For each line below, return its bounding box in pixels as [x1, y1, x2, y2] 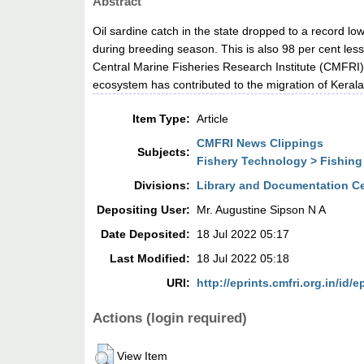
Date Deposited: [101, 227, 191, 241]
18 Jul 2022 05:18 [197, 252, 290, 266]
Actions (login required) [93, 310, 248, 327]
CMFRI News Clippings [197, 136, 324, 150]
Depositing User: [97, 203, 191, 217]
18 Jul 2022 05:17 [197, 227, 290, 241]
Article [197, 112, 229, 126]
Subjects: [137, 145, 191, 159]
